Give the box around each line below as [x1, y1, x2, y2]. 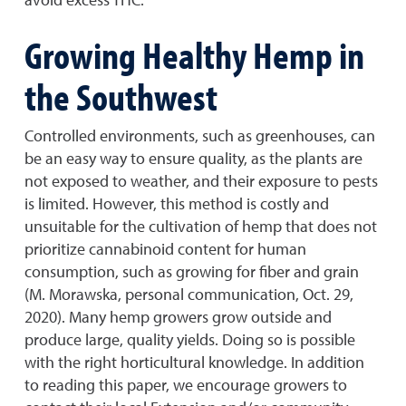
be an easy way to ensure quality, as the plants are [24, 148, 362, 169]
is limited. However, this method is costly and [24, 193, 329, 214]
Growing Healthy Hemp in [24, 30, 364, 79]
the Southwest [24, 72, 217, 121]
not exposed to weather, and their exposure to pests [24, 170, 378, 191]
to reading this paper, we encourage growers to [24, 374, 347, 395]
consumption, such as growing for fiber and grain [24, 261, 359, 282]
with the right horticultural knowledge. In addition [24, 352, 364, 372]
